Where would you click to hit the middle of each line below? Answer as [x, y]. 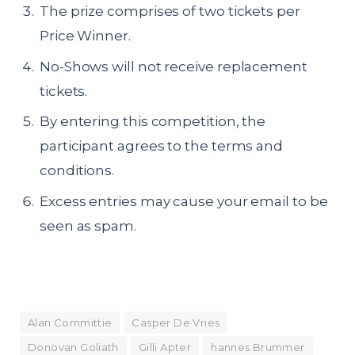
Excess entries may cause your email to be [184, 201]
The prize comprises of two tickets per [170, 11]
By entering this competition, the [153, 122]
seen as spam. [88, 225]
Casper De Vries [176, 323]
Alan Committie [70, 323]
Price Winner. [85, 36]
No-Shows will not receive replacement [174, 66]
